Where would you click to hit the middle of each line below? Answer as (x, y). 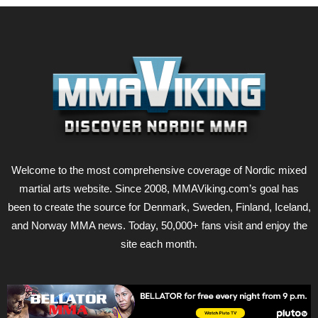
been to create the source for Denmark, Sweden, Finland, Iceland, (159, 207)
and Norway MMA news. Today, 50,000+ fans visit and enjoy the (159, 225)
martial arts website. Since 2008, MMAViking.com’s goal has (159, 188)
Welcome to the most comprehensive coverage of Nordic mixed (159, 170)
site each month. (159, 243)
